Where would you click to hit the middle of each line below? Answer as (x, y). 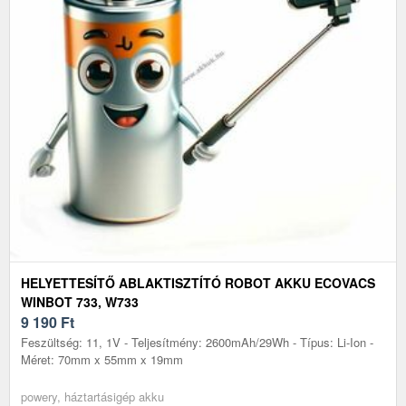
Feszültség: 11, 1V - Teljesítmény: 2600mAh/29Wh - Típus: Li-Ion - (197, 342)
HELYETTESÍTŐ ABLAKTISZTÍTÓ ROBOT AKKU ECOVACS (198, 282)
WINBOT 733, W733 (80, 301)
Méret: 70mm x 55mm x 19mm (102, 359)
